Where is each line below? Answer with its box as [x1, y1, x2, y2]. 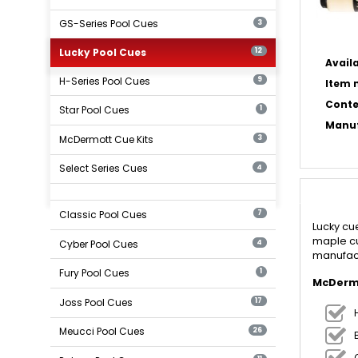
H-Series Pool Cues [59, 74, 151, 88]
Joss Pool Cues [59, 295, 133, 309]
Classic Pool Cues [59, 207, 148, 221]
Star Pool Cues [59, 103, 130, 117]
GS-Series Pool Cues [59, 17, 159, 31]
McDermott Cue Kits [59, 132, 154, 146]
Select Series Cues [59, 161, 149, 176]
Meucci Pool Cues [59, 324, 145, 339]
